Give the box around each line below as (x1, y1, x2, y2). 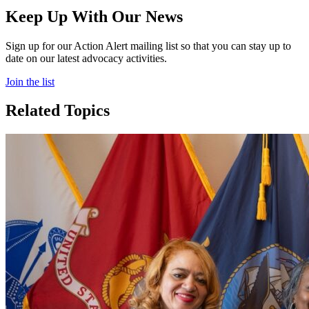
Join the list (6, 75, 54, 88)
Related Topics (6, 101, 110, 120)
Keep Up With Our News (6, 7, 183, 26)
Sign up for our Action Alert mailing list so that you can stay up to (6, 39, 291, 52)
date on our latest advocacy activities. (6, 52, 167, 64)
